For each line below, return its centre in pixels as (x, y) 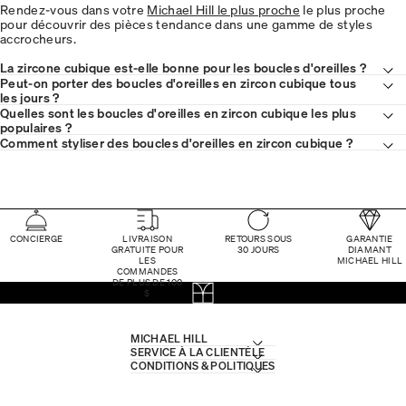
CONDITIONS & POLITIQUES (203, 365)
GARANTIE (370, 238)
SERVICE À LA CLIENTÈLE (198, 352)
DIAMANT (370, 249)
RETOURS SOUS (258, 238)
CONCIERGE (36, 238)
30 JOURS (259, 249)
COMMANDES (147, 271)
